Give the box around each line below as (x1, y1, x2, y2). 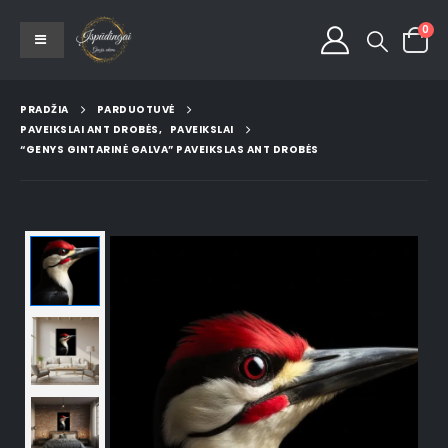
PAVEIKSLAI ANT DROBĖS (20, 122, 159, 138)
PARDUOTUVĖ (96, 102, 175, 118)
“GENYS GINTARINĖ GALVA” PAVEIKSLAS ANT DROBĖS (20, 142, 319, 158)
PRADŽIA (20, 102, 69, 118)
